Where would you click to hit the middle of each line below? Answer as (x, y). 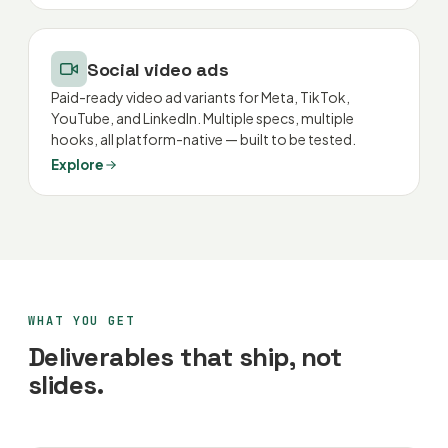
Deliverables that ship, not (185, 357)
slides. (66, 385)
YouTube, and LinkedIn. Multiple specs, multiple (202, 118)
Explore (77, 164)
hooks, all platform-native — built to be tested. (203, 139)
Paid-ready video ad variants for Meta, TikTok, (200, 97)
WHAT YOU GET (82, 321)
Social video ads (158, 69)
